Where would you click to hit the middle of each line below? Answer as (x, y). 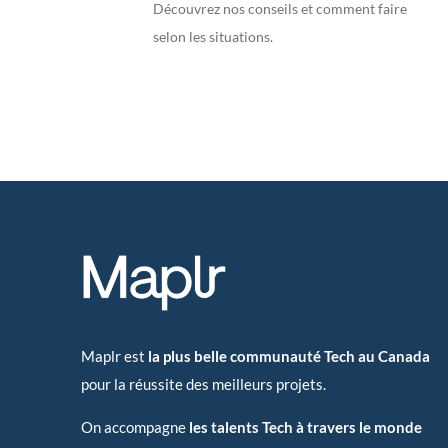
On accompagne (135, 427)
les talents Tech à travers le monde (306, 427)
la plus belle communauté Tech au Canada (289, 356)
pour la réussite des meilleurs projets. (204, 384)
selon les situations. (213, 37)
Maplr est (115, 356)
